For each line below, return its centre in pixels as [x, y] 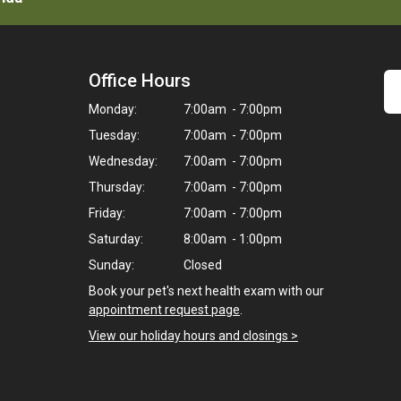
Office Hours [140, 81]
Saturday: [116, 239]
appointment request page [164, 310]
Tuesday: [114, 135]
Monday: [113, 109]
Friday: [107, 213]
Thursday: [117, 187]
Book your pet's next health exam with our [206, 291]
